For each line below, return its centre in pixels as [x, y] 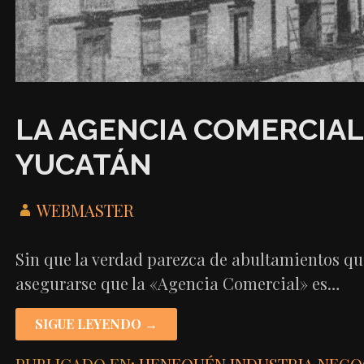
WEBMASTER [85, 210]
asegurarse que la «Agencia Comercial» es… [177, 283]
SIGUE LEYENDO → [96, 324]
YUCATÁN [83, 164]
